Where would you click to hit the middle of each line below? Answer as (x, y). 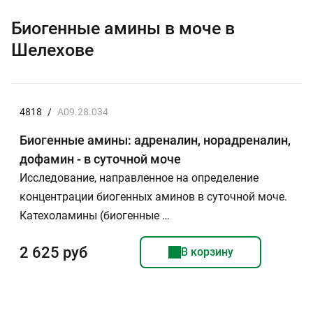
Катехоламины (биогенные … (95, 216)
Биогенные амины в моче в (123, 28)
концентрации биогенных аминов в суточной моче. (153, 197)
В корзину (207, 252)
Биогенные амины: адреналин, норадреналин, (155, 140)
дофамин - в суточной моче (100, 159)
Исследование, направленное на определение (139, 178)
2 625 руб (53, 252)
